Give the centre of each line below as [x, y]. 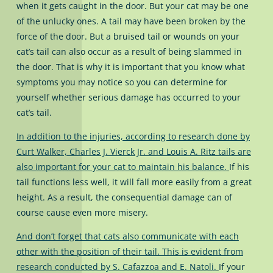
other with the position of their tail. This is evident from [129, 251]
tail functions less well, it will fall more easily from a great [134, 182]
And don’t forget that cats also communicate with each [127, 236]
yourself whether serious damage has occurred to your [128, 97]
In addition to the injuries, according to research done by [133, 136]
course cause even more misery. [82, 212]
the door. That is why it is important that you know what [130, 66]
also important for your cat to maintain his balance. [121, 166]
